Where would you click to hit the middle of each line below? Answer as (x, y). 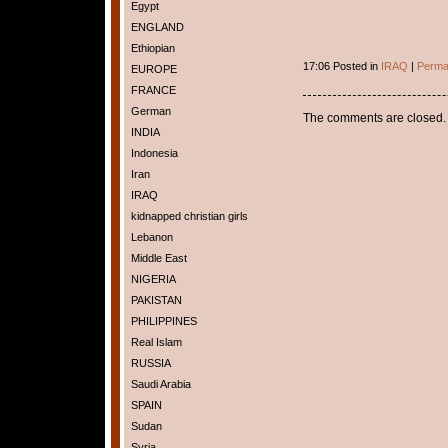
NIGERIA (153, 279)
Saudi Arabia (160, 384)
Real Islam (156, 342)
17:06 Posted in (341, 66)
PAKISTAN (156, 300)
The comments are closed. (374, 117)
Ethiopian (152, 48)
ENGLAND (157, 27)
